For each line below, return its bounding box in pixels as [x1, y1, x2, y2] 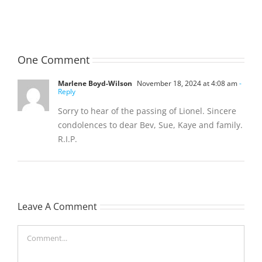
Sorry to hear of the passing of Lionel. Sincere [58, 105, 236, 116]
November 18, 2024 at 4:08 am [135, 78, 237, 88]
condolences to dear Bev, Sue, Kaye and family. [58, 119, 243, 130]
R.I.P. [58, 133, 77, 144]
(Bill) [68, 6, 91, 23]
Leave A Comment [18, 199, 97, 213]
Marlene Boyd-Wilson [58, 78, 132, 88]
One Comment [18, 52, 89, 67]
